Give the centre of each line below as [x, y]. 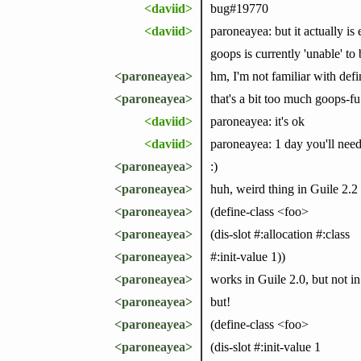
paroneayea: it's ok [257, 121]
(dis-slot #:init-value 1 [265, 346]
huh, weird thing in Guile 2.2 [284, 189]
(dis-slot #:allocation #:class [280, 234]
